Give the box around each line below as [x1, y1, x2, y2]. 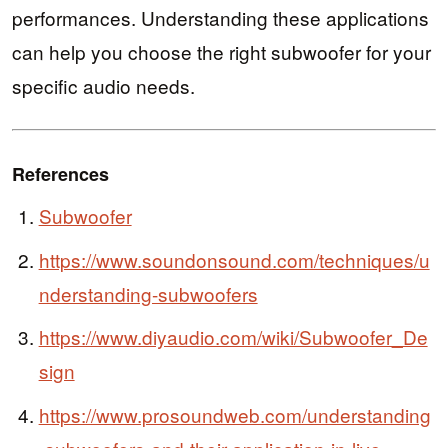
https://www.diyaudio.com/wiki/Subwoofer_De [38, 323, 428, 351]
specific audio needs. [12, 71, 195, 99]
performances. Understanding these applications [12, 3, 429, 31]
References [12, 160, 109, 187]
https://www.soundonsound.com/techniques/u [38, 245, 430, 273]
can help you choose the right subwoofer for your [12, 37, 431, 65]
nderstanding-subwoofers [38, 279, 258, 307]
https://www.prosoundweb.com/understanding [38, 400, 431, 428]
